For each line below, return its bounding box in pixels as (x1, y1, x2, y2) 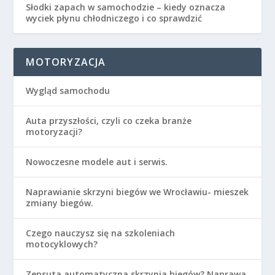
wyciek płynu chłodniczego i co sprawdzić (26, 12, 203, 24)
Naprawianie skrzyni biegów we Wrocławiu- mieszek (26, 185, 249, 198)
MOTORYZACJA (26, 55, 106, 69)
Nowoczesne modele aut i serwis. (26, 155, 168, 168)
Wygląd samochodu (26, 84, 110, 96)
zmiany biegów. (26, 196, 94, 209)
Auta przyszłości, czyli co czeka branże (26, 114, 192, 126)
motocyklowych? (26, 238, 98, 250)
